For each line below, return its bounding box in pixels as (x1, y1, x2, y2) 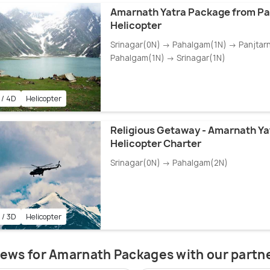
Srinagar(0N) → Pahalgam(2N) (110, 157, 228, 169)
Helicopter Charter (110, 137, 201, 151)
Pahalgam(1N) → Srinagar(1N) (110, 52, 225, 64)
